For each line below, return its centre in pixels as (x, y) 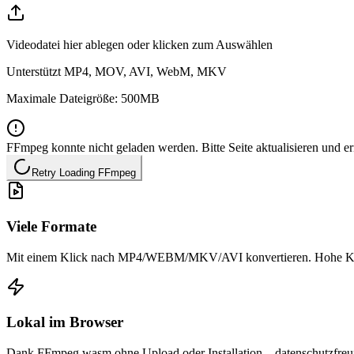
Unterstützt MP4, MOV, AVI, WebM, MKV (117, 72)
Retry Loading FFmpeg (84, 173)
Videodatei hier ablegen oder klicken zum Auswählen (139, 45)
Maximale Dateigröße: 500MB (83, 99)
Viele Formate (51, 226)
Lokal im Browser (65, 322)
